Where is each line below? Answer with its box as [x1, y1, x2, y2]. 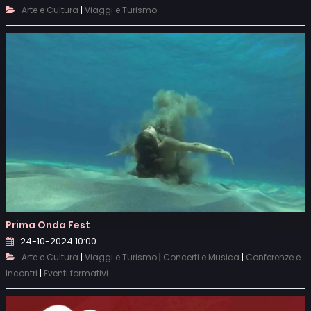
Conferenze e [246, 251, 301, 264]
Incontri [6, 267, 37, 280]
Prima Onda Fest [6, 218, 90, 233]
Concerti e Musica [163, 251, 239, 264]
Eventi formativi [44, 267, 108, 280]
